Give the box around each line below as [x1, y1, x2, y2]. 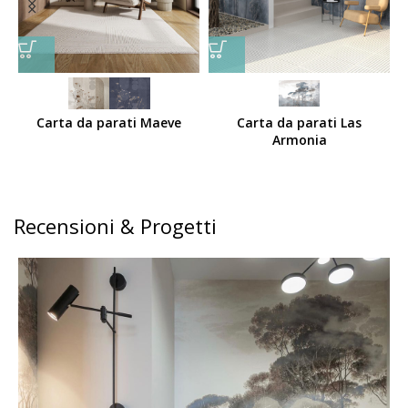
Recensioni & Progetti [14, 212, 217, 240]
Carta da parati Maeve [36, 114, 181, 132]
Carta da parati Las [237, 114, 362, 132]
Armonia [271, 131, 327, 149]
